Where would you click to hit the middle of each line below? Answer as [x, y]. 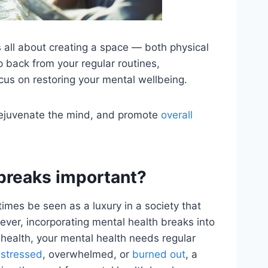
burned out [159, 254]
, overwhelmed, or [87, 254]
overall [177, 115]
